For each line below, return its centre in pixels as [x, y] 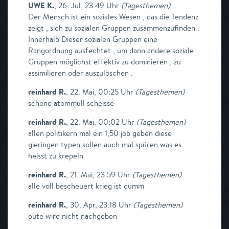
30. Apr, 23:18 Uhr [101, 205]
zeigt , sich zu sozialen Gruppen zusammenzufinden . [114, 28]
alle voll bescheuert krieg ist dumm [86, 186]
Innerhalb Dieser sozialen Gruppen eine [93, 39]
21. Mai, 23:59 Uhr [100, 175]
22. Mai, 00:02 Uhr [102, 122]
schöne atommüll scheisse [71, 103]
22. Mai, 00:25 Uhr [102, 92]
